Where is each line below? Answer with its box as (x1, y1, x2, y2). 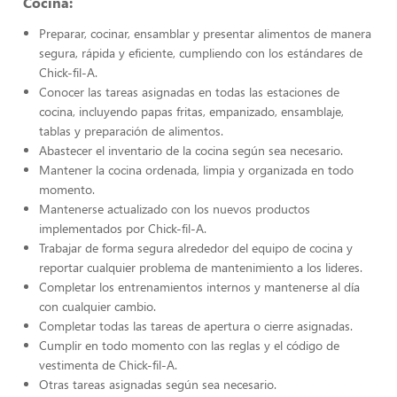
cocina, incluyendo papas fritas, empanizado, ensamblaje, (39, 103, 344, 120)
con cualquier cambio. (39, 298, 156, 315)
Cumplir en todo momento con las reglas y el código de (39, 337, 339, 354)
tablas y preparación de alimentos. (39, 122, 223, 139)
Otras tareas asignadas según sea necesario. (39, 376, 276, 393)
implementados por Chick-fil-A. (39, 220, 206, 237)
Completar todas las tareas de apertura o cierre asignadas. (39, 317, 353, 334)
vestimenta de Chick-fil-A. (39, 356, 177, 373)
